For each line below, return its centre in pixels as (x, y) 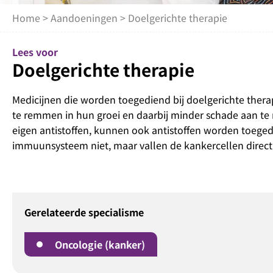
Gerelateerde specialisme (84, 212)
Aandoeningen (84, 18)
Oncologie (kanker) (100, 245)
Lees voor (35, 52)
